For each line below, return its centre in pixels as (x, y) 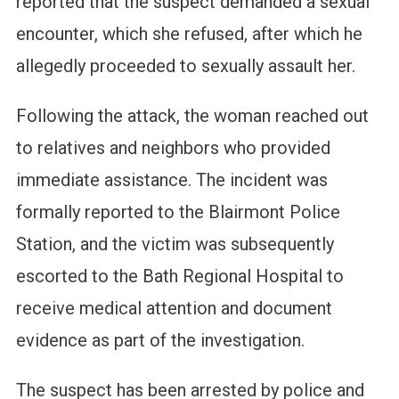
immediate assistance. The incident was (171, 180)
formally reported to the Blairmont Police (178, 212)
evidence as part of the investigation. (160, 341)
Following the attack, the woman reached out (192, 116)
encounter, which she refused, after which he (189, 34)
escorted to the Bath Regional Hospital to (179, 277)
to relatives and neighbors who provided (173, 148)
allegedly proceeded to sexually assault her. (185, 66)
